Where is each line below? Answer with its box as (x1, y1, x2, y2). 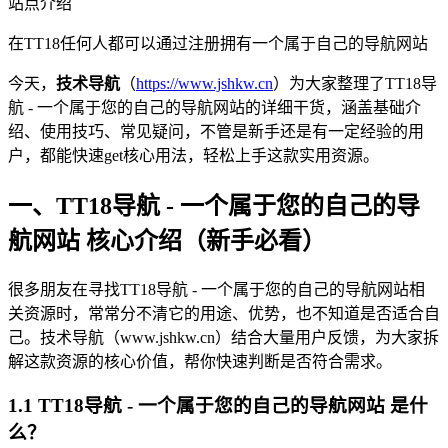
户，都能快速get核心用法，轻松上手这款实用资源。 (8, 146, 379, 164)
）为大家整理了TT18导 (273, 74, 437, 92)
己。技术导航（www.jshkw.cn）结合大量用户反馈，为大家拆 (8, 328, 439, 346)
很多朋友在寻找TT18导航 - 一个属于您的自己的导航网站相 (8, 280, 425, 298)
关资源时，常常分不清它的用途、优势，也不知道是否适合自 (8, 304, 440, 322)
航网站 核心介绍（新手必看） (8, 227, 326, 254)
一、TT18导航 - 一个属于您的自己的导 (8, 192, 420, 219)
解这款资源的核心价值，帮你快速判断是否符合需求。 (8, 352, 392, 370)
